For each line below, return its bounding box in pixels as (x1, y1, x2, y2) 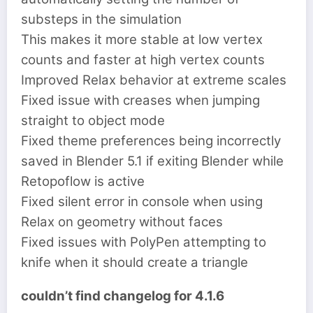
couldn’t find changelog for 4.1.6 (21, 287, 227, 304)
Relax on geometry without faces (21, 213, 223, 230)
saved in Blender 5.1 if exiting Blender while (21, 152, 284, 169)
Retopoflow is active (21, 173, 145, 189)
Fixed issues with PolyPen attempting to (21, 233, 266, 250)
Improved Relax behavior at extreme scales (21, 71, 286, 88)
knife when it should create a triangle (21, 254, 252, 270)
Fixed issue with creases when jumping (21, 92, 260, 108)
